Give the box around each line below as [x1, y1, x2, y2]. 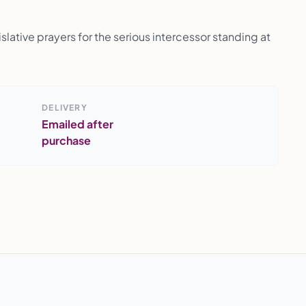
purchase [42, 133, 92, 148]
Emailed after [42, 117, 114, 131]
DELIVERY [42, 102, 87, 113]
